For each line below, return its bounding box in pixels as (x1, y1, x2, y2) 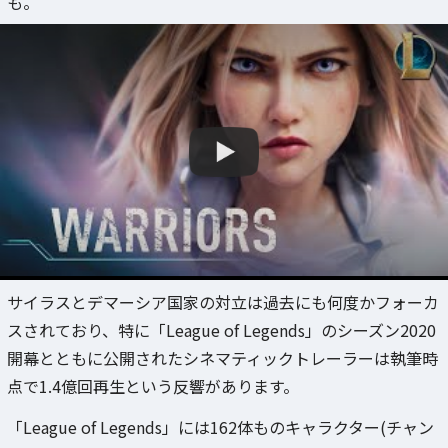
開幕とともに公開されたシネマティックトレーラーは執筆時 (7, 346, 438, 371)
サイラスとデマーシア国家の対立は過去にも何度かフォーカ (7, 290, 439, 315)
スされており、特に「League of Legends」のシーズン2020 (7, 318, 436, 343)
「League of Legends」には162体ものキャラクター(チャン (7, 415, 434, 440)
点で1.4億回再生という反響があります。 (7, 374, 299, 399)
